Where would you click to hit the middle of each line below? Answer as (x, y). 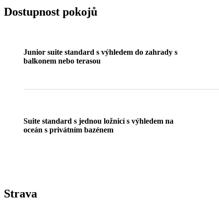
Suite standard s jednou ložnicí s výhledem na (99, 121)
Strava (21, 193)
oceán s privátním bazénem (68, 130)
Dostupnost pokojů (51, 11)
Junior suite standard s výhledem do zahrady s (100, 52)
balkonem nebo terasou (62, 61)
